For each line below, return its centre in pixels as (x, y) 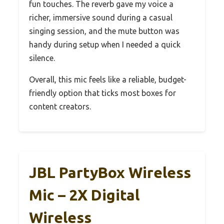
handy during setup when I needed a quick (105, 45)
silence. (42, 58)
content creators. (60, 107)
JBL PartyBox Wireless (110, 173)
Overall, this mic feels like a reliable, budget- (108, 80)
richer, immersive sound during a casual (101, 18)
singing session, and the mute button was (104, 31)
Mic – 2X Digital (84, 195)
